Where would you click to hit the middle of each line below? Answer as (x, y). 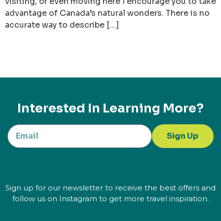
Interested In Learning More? (110, 109)
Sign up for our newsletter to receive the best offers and (110, 188)
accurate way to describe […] (62, 25)
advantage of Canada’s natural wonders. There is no (107, 13)
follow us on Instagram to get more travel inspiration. (110, 199)
